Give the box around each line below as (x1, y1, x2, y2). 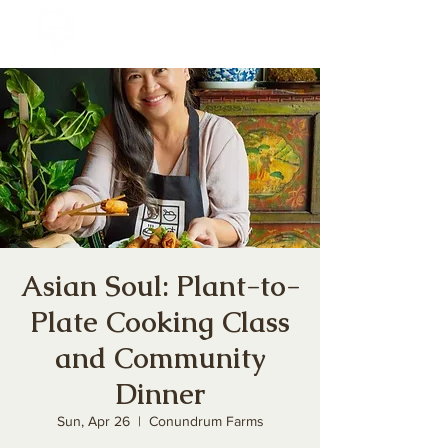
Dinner (115, 376, 205, 412)
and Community (55, 340, 265, 376)
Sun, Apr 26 (56, 413, 130, 429)
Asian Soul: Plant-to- (20, 268, 300, 304)
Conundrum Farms (148, 413, 264, 429)
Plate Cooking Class (30, 304, 290, 340)
